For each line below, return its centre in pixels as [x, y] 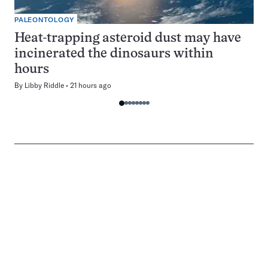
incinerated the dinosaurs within [114, 54]
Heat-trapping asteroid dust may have [128, 39]
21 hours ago [91, 85]
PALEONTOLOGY [44, 20]
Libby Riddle [44, 85]
